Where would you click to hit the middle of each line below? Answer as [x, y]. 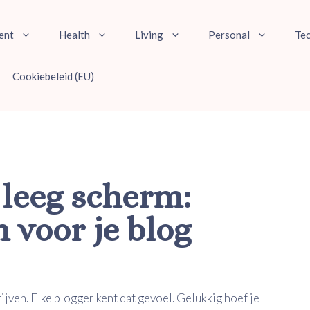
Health [74, 35]
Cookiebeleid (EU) [53, 76]
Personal [229, 35]
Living [149, 35]
